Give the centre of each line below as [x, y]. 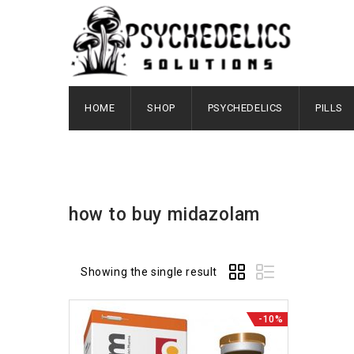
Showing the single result [149, 272]
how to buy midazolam [164, 215]
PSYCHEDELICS [245, 108]
